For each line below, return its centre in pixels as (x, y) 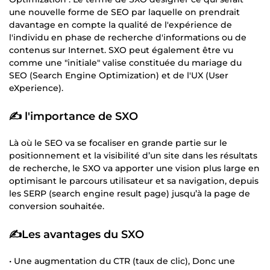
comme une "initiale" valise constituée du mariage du (125, 62)
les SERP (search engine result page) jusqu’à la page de (130, 193)
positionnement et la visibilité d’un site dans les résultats (133, 155)
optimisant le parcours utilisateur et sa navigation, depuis (134, 181)
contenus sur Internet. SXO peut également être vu (121, 50)
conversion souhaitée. (57, 206)
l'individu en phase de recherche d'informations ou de (128, 37)
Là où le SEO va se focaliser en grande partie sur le (118, 143)
